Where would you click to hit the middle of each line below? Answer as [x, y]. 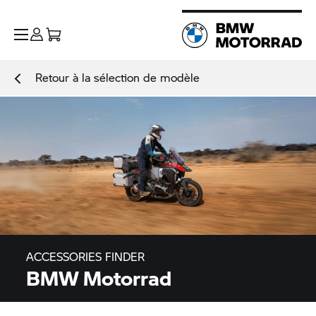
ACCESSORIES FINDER [86, 256]
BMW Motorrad [99, 278]
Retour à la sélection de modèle [117, 77]
